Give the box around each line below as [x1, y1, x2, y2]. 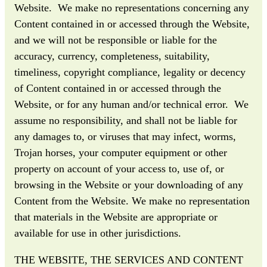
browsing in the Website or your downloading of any [14, 178, 243, 191]
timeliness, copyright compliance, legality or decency [14, 66, 246, 78]
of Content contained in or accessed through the [14, 82, 221, 94]
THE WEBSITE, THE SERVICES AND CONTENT [14, 253, 243, 266]
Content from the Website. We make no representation [14, 194, 250, 207]
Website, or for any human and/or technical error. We [14, 98, 249, 110]
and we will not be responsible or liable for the [14, 33, 217, 46]
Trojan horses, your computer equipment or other [14, 146, 227, 159]
